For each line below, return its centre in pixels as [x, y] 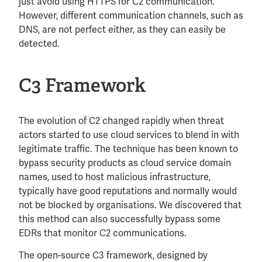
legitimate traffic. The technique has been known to [128, 149]
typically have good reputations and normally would [128, 191]
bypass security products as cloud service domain [125, 163]
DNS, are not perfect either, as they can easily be [122, 29]
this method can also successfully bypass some [120, 219]
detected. [39, 43]
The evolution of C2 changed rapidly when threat [121, 120]
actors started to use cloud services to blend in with [129, 135]
